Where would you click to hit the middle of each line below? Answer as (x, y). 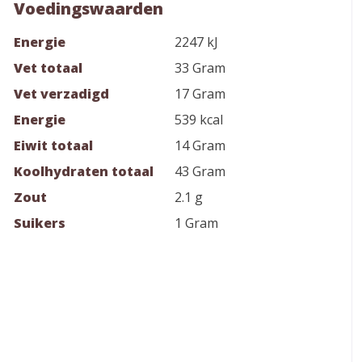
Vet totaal (48, 68)
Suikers (40, 223)
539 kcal (199, 120)
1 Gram (196, 223)
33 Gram (200, 68)
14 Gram (200, 145)
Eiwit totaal (53, 145)
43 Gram (200, 171)
